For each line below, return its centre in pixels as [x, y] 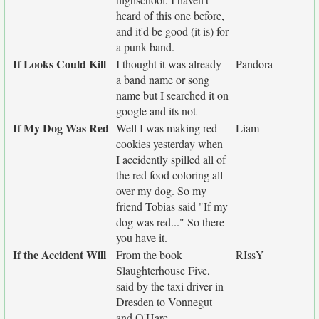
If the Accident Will [59, 255]
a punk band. [145, 47]
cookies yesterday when [169, 143]
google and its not [156, 111]
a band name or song [163, 79]
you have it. [142, 237]
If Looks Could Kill [59, 64]
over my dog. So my [161, 190]
